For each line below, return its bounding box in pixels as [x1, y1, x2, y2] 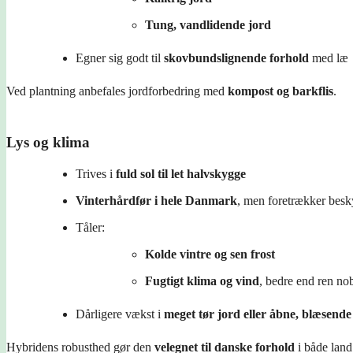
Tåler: [76, 220, 105, 234]
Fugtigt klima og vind [145, 273, 259, 288]
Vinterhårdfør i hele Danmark [76, 193, 237, 207]
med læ [309, 50, 348, 65]
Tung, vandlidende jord [145, 17, 271, 32]
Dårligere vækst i [76, 307, 164, 321]
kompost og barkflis [228, 84, 333, 98]
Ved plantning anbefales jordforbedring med [6, 84, 228, 98]
